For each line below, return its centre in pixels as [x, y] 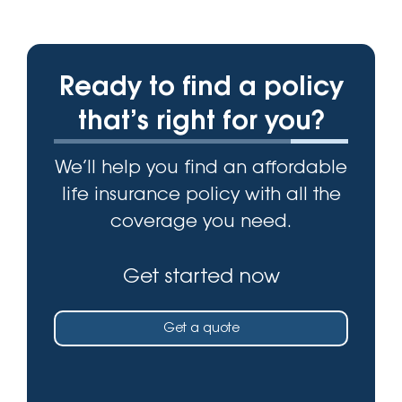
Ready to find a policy [201, 88]
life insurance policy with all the [201, 196]
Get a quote [201, 329]
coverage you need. [201, 223]
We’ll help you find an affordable [201, 169]
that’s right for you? [201, 122]
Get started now [201, 278]
